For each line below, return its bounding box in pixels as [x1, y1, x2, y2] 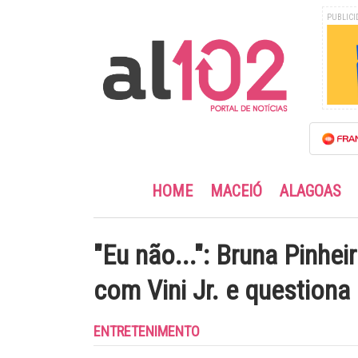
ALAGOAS [280, 181, 341, 201]
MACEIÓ [210, 181, 262, 201]
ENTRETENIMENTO [93, 322, 200, 340]
